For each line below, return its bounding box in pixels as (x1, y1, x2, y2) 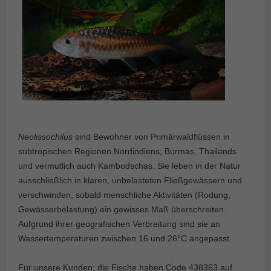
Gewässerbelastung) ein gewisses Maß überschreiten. (18, 204, 226, 215)
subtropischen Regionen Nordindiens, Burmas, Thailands (18, 146, 237, 157)
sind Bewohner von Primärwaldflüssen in (73, 132, 230, 142)
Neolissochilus (18, 132, 73, 142)
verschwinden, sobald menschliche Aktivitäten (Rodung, (18, 190, 230, 200)
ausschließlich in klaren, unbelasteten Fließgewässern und (18, 175, 242, 186)
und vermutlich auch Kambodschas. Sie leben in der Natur (18, 161, 241, 171)
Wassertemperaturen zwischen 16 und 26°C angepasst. (18, 233, 232, 244)
